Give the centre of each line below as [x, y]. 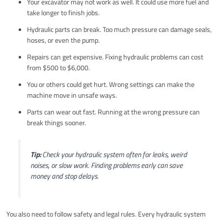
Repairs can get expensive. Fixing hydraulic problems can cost [115, 57]
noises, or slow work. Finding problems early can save [106, 165]
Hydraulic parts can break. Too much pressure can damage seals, [120, 29]
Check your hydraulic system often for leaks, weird [114, 155]
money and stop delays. [64, 176]
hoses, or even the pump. [64, 40]
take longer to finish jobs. [64, 13]
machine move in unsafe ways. [72, 95]
